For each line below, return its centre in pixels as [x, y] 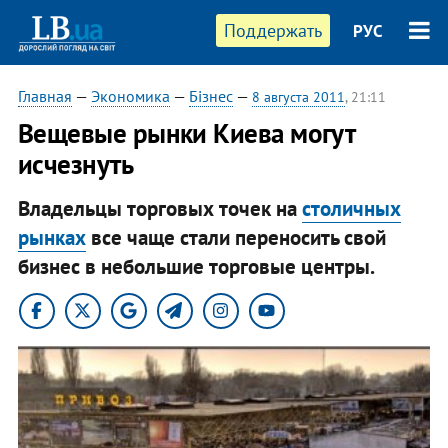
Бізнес [210, 96]
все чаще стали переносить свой [235, 237]
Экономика [130, 96]
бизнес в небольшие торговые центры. [196, 266]
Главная [44, 96]
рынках [51, 237]
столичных [351, 208]
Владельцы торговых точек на [159, 208]
